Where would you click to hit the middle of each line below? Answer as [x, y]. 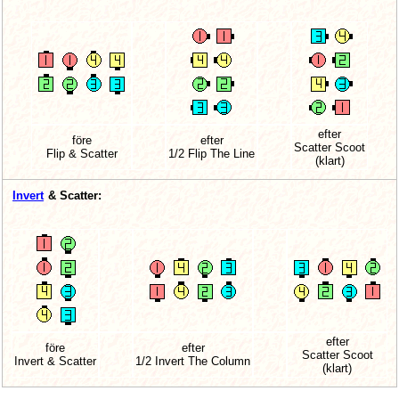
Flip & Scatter [81, 154]
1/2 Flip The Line [212, 154]
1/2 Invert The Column [193, 362]
